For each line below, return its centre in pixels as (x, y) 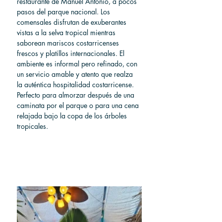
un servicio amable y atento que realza (76, 74)
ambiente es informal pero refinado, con (78, 64)
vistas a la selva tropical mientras (67, 32)
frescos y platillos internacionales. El (72, 53)
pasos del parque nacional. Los (64, 12)
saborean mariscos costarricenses (69, 43)
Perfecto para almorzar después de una (77, 95)
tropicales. (32, 126)
